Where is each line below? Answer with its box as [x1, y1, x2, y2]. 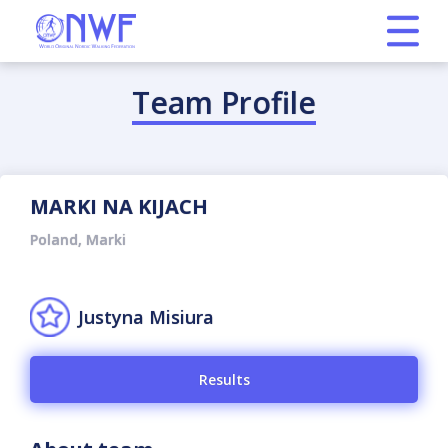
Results [198, 370, 250, 389]
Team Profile [132, 82, 316, 123]
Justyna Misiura [78, 305, 214, 329]
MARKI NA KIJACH [30, 193, 208, 220]
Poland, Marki [30, 230, 126, 249]
